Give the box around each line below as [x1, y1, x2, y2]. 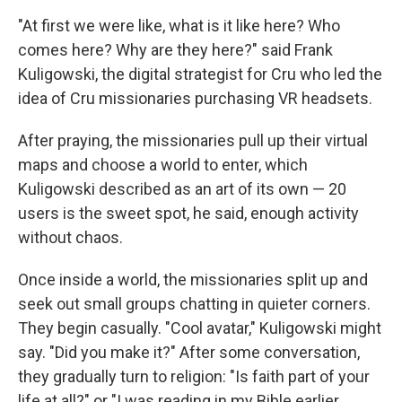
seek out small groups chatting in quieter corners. [18, 294, 371, 313]
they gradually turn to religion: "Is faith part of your [18, 367, 370, 386]
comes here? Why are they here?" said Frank [18, 40, 333, 59]
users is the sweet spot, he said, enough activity [18, 204, 359, 223]
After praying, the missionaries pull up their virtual [18, 131, 368, 150]
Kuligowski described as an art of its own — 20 [18, 179, 346, 198]
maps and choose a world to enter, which [18, 155, 308, 174]
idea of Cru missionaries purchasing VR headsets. [18, 89, 372, 108]
